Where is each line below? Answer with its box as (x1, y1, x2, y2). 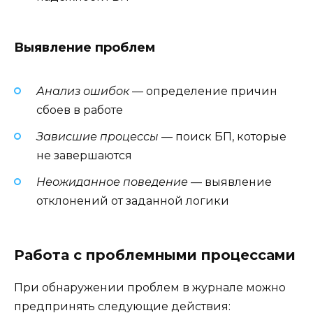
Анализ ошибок (36, 84, 129, 98)
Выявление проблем (14, 40, 155, 56)
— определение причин (129, 84, 277, 98)
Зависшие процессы (36, 129, 159, 143)
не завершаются (36, 148, 132, 162)
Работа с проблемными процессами (14, 247, 296, 264)
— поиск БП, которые (159, 129, 286, 143)
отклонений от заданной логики (36, 194, 229, 208)
